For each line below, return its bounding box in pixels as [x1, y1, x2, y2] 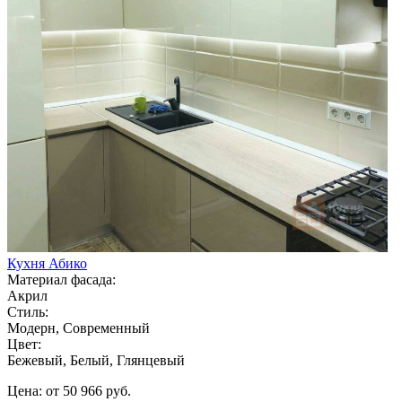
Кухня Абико [7, 255, 87, 271]
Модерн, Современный [7, 319, 150, 336]
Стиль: [7, 303, 48, 319]
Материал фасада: [7, 271, 116, 287]
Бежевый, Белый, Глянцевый [7, 352, 185, 368]
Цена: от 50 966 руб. [7, 382, 131, 398]
